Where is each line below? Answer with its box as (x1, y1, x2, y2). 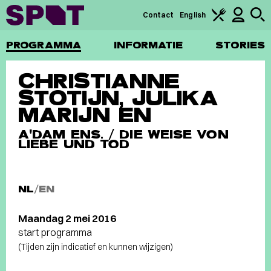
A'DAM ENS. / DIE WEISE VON (18, 126, 229, 142)
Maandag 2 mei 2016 (18, 212, 116, 224)
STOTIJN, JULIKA (18, 84, 219, 112)
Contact (142, 10, 174, 19)
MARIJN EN (18, 101, 151, 129)
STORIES (215, 39, 265, 51)
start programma (18, 226, 92, 238)
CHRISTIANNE (18, 67, 180, 95)
